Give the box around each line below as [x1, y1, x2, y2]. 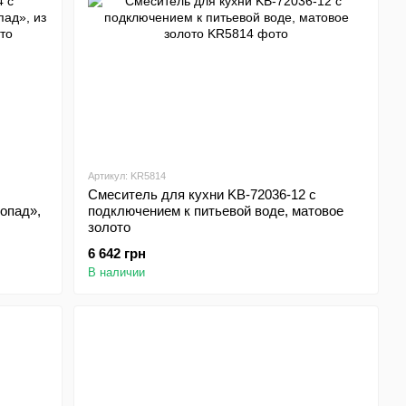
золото [88, 219, 131, 235]
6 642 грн [88, 246, 147, 261]
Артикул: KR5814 [88, 170, 167, 181]
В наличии [88, 266, 146, 279]
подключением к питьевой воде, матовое [88, 203, 344, 218]
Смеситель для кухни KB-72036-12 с [88, 187, 317, 202]
